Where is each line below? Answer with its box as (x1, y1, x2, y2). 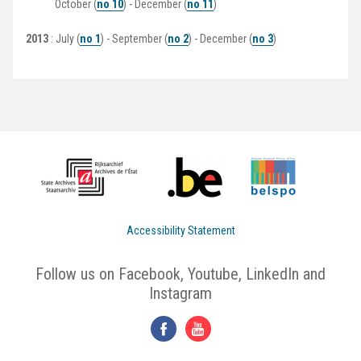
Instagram (149, 284, 212, 304)
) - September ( (101, 32, 168, 46)
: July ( (48, 32, 80, 46)
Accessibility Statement (126, 224, 235, 238)
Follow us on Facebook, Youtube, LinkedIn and (35, 264, 326, 284)
